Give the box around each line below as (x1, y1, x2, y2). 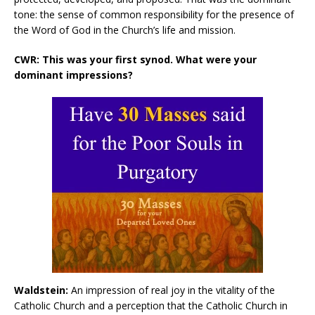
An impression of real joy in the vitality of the (68, 283, 275, 297)
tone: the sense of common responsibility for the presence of (14, 7, 294, 21)
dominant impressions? (14, 67, 133, 82)
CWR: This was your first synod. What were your (14, 52, 257, 66)
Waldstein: (14, 283, 68, 297)
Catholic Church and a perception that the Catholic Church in (14, 298, 288, 312)
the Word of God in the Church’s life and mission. (14, 22, 236, 37)
